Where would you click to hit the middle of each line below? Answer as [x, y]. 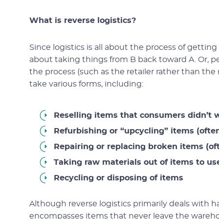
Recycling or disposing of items [119, 178]
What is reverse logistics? [83, 21]
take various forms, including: [86, 84]
